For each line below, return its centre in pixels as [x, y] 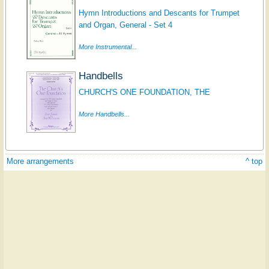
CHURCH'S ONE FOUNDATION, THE [144, 92]
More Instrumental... [107, 47]
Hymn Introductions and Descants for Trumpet [159, 13]
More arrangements [40, 162]
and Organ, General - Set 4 [125, 25]
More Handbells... [104, 114]
